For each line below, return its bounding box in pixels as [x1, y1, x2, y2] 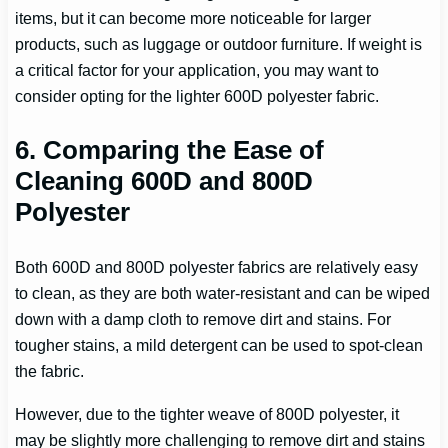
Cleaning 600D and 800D [15, 166, 314, 197]
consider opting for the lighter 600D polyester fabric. [15, 87, 380, 106]
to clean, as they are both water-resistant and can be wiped [15, 284, 431, 303]
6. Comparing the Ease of [15, 135, 325, 166]
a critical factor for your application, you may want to [15, 61, 380, 80]
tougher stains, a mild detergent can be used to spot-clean [15, 336, 424, 355]
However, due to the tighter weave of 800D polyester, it [15, 404, 400, 423]
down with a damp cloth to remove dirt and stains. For [15, 310, 392, 329]
